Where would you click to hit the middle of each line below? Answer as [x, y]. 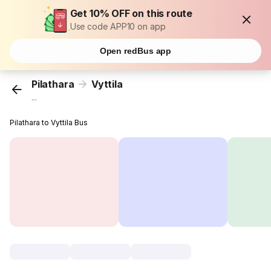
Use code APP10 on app [118, 26]
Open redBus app [135, 51]
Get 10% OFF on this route [131, 13]
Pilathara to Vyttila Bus [49, 123]
